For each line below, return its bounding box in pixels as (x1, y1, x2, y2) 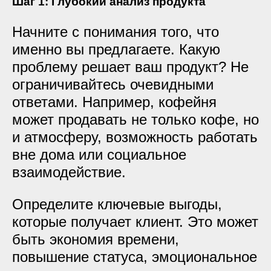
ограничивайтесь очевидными (12, 76, 214, 93)
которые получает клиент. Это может (12, 214, 258, 230)
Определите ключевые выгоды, (12, 196, 222, 212)
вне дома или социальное (12, 146, 186, 163)
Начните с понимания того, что (12, 24, 219, 40)
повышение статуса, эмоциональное (12, 249, 257, 265)
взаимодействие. (12, 164, 126, 180)
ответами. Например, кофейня (12, 94, 217, 110)
